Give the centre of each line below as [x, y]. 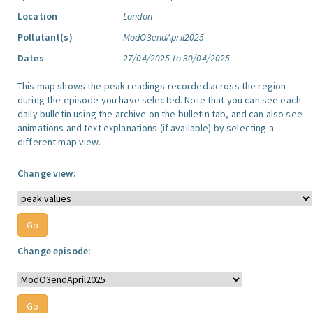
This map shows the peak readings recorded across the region [152, 86]
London [138, 16]
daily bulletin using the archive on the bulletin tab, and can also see [160, 114]
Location [38, 16]
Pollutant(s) [45, 37]
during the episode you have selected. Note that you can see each [159, 100]
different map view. [59, 142]
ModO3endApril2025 [164, 37]
